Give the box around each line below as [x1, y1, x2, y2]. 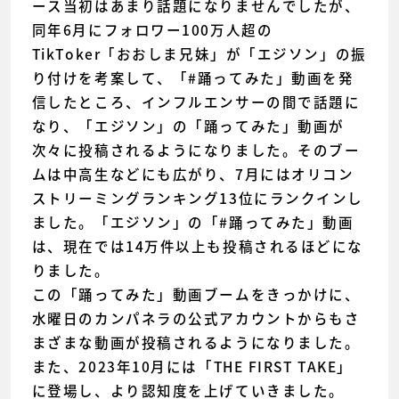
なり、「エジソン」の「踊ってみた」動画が [31, 115, 345, 136]
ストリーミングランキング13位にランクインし [31, 187, 363, 208]
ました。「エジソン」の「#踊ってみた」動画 [31, 211, 354, 232]
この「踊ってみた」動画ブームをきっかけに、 [31, 283, 361, 305]
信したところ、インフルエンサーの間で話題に [31, 91, 361, 112]
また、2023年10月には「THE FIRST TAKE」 [31, 355, 353, 377]
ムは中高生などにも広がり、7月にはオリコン [31, 163, 354, 184]
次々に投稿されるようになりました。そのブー [31, 139, 361, 160]
